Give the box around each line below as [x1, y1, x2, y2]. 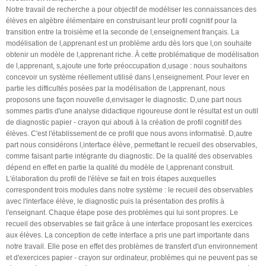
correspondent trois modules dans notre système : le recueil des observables [6, 185, 253, 194]
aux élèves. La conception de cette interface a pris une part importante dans [6, 230, 249, 239]
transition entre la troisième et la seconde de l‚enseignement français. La [6, 27, 239, 36]
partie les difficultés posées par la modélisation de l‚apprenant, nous [6, 84, 225, 93]
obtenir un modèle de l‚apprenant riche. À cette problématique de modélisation [6, 50, 259, 59]
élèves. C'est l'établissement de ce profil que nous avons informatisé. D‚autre [6, 129, 252, 138]
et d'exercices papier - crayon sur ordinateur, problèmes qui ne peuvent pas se [6, 253, 258, 262]
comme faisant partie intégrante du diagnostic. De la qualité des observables [6, 151, 252, 160]
